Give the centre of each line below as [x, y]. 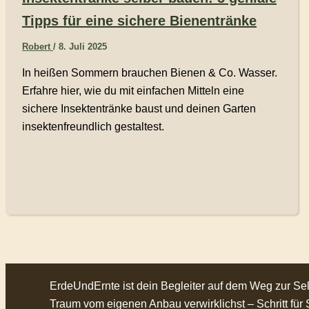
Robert [38, 46]
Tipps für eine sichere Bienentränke [139, 20]
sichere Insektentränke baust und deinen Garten [139, 108]
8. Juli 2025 [83, 46]
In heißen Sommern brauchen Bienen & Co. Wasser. [150, 72]
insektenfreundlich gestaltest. [93, 126]
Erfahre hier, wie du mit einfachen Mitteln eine [133, 90]
